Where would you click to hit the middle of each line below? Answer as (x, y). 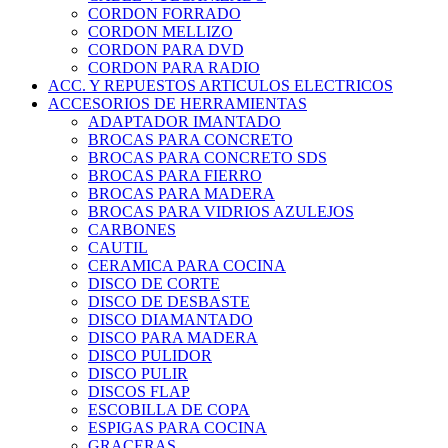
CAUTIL (118, 248)
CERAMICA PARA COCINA (187, 266)
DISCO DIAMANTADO (170, 320)
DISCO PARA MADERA (173, 338)
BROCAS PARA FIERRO (175, 176)
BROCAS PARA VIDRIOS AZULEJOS (221, 212)
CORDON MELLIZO (160, 32)
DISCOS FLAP (139, 392)
